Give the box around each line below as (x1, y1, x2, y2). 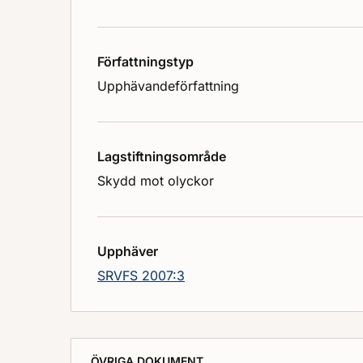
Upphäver (97, 243, 158, 260)
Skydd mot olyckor (97, 173, 214, 190)
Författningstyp (97, 53, 194, 70)
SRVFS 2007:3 (97, 267, 185, 284)
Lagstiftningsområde (97, 148, 226, 165)
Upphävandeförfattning (97, 78, 239, 95)
